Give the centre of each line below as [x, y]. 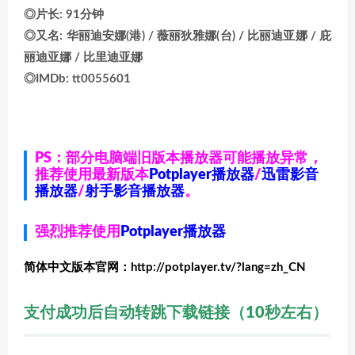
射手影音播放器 [135, 192]
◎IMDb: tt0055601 [77, 79]
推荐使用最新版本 [92, 175]
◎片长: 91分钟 [64, 15]
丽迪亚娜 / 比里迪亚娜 [83, 57]
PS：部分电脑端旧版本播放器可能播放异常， [179, 158]
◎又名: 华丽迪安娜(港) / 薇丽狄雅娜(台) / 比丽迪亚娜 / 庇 [177, 36]
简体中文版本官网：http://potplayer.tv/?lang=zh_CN [165, 267]
